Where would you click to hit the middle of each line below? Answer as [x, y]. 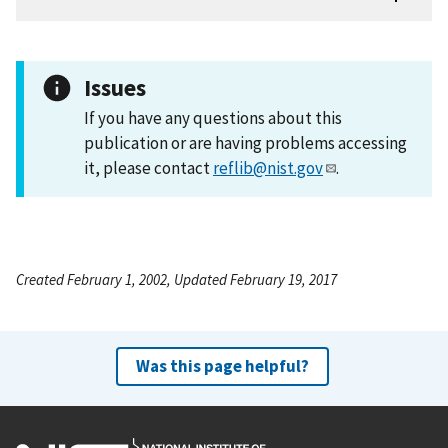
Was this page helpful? [222, 365]
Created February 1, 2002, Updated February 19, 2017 [176, 279]
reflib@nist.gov [268, 167]
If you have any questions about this [213, 117]
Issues [115, 87]
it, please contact [148, 167]
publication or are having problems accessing [245, 142]
